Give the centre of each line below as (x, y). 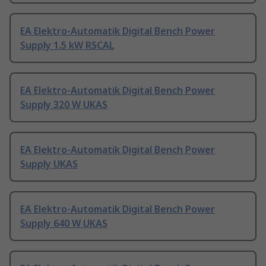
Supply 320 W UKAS (64, 105)
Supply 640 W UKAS (64, 224)
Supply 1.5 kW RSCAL (67, 45)
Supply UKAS (49, 164)
